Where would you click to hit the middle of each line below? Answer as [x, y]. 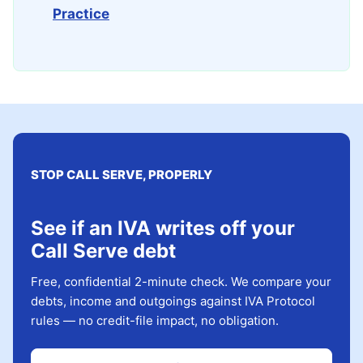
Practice [81, 14]
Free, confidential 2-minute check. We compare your [181, 282]
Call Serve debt [103, 251]
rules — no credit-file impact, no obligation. [155, 320]
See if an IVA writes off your [163, 228]
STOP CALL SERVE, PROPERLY [122, 175]
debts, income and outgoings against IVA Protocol [173, 301]
